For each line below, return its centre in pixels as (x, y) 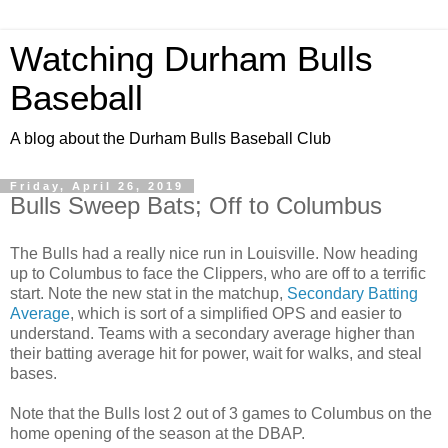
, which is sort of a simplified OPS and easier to (236, 313)
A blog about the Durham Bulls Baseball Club (170, 138)
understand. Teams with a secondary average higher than (212, 333)
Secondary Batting (352, 293)
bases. (33, 373)
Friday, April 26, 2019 (97, 186)
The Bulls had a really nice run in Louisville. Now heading (214, 253)
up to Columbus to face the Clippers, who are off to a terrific (218, 273)
